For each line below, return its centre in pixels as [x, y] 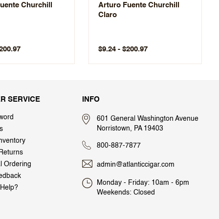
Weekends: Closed [126, 192]
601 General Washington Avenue [148, 119]
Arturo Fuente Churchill [139, 5]
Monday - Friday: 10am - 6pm [143, 183]
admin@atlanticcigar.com [136, 164]
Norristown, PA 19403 [130, 128]
